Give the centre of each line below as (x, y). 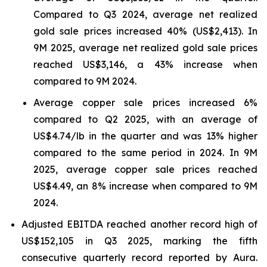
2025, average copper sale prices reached (145, 169)
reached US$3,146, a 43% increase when (145, 64)
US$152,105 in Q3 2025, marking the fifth (139, 241)
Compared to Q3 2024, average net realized (145, 14)
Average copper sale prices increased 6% (145, 103)
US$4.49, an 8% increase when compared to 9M (145, 186)
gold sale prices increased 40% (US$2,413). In (145, 31)
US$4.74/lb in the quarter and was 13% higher (145, 136)
